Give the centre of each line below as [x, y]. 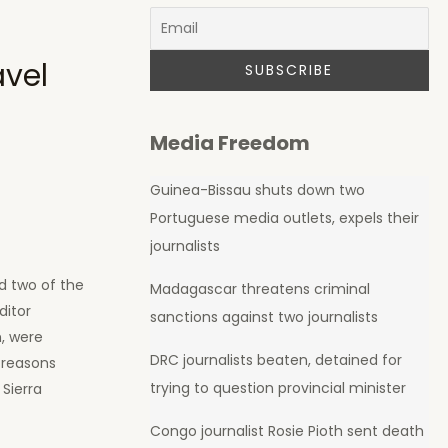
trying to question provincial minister [277, 388]
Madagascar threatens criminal [259, 289]
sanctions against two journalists [263, 317]
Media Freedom [229, 143]
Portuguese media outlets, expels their [284, 218]
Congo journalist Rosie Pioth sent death [286, 431]
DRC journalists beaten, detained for [275, 360]
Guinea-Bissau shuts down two [257, 190]
